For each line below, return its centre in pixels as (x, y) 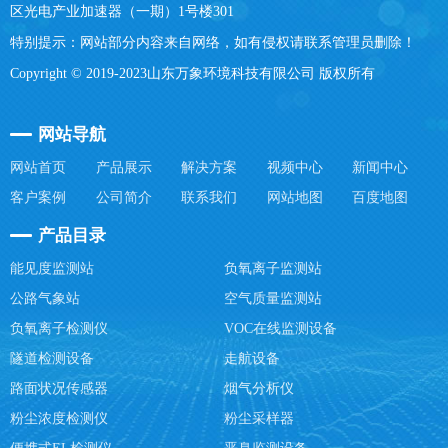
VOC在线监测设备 (280, 328)
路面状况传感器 (59, 388)
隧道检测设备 (52, 358)
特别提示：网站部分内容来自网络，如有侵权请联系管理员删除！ (213, 42)
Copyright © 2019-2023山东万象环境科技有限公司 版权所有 (192, 73)
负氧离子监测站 (273, 268)
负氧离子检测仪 (59, 328)
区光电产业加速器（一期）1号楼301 (122, 11)
